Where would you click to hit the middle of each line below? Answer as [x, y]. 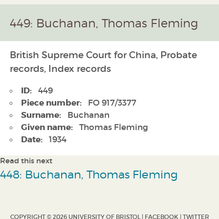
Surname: [41, 115]
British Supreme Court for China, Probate [103, 55]
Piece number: [51, 103]
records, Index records [60, 68]
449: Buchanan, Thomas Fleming [104, 23]
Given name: [47, 127]
